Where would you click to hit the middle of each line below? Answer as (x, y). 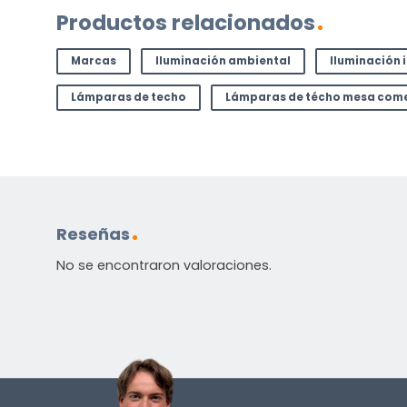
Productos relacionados (186, 23)
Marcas (93, 60)
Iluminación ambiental (223, 60)
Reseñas (93, 233)
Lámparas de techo (128, 98)
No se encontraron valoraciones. (164, 265)
